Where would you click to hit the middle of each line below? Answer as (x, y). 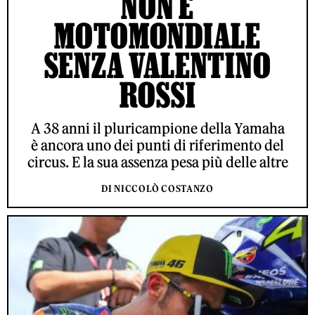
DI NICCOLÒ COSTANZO (157, 189)
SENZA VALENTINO (157, 65)
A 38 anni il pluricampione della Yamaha (157, 129)
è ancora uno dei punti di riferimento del (157, 146)
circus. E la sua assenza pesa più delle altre (157, 162)
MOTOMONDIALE (157, 36)
